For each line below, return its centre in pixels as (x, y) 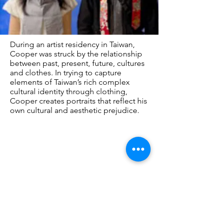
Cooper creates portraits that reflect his (79, 101)
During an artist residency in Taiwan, (72, 44)
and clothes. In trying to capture (66, 73)
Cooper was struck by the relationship (76, 54)
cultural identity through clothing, (69, 91)
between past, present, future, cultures (77, 63)
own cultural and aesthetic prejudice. (75, 110)
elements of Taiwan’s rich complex (70, 82)
